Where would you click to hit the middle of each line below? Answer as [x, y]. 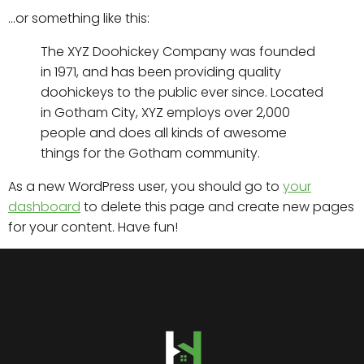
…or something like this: [79, 18]
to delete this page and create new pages [217, 207]
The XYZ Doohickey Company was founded [178, 52]
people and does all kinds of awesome [164, 133]
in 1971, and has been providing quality [161, 72]
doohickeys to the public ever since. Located [182, 92]
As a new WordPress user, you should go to [145, 186]
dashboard [44, 207]
